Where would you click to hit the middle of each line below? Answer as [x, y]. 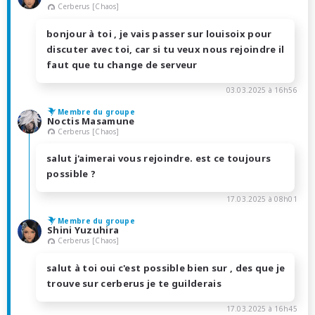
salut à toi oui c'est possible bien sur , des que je [166, 268]
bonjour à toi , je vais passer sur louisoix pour [159, 33]
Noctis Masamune [91, 121]
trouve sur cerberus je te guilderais [134, 284]
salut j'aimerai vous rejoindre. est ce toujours [159, 159]
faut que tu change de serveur [122, 64]
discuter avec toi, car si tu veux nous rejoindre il [166, 49]
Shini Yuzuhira [83, 230]
